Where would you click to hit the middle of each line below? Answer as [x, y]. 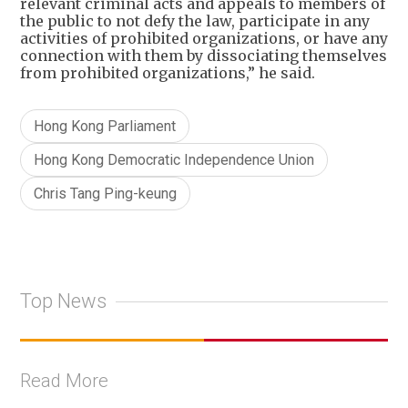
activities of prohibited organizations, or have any [204, 38]
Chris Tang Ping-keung [105, 193]
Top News [63, 301]
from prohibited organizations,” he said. [168, 72]
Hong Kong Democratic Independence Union [174, 159]
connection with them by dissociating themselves [204, 55]
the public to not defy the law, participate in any [195, 20]
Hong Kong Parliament [105, 126]
